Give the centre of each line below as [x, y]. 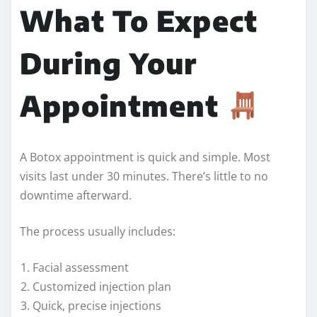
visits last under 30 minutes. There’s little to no [144, 176]
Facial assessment [81, 267]
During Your [108, 63]
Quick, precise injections [97, 305]
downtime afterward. [76, 195]
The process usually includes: [98, 231]
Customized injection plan [102, 286]
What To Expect [139, 20]
